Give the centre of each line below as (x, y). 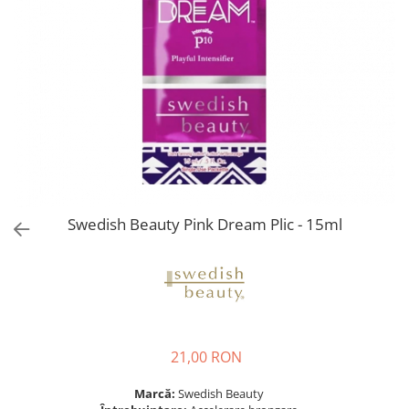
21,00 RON (206, 357)
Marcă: (156, 393)
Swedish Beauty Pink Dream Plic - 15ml (204, 224)
